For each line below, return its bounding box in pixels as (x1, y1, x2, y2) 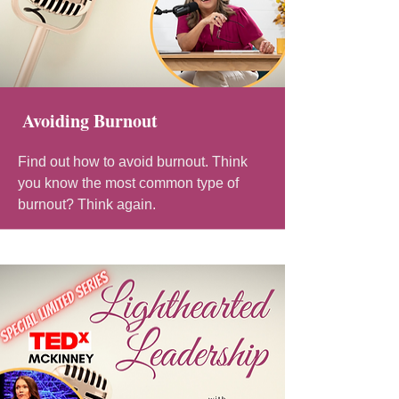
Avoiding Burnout (22, 107, 158, 134)
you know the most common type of (18, 175, 239, 191)
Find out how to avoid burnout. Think (18, 153, 248, 169)
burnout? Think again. (18, 196, 156, 212)
